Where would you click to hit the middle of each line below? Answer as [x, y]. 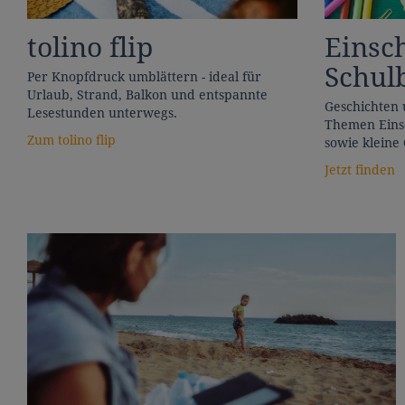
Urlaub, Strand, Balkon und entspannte [147, 94]
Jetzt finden [359, 170]
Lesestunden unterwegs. [102, 113]
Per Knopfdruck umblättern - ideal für [144, 76]
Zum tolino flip [71, 140]
